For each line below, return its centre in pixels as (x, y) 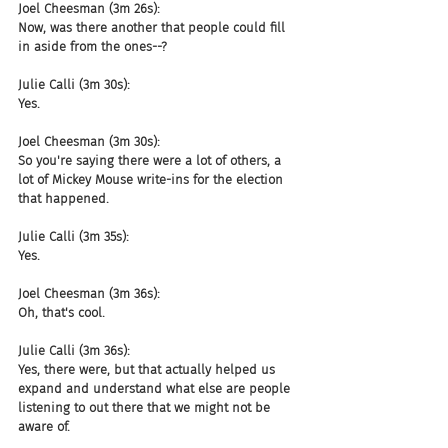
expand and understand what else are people (156, 388)
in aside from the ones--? (92, 46)
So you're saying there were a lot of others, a (151, 160)
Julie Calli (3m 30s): (74, 84)
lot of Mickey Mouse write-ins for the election (152, 179)
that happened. (63, 198)
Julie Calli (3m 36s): (74, 350)
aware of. (44, 426)
